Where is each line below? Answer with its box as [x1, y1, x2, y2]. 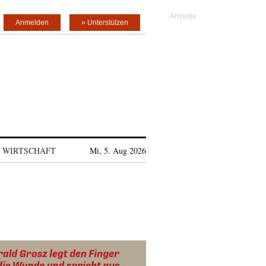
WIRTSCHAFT [2, 145, 56, 156]
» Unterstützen [81, 18, 128, 27]
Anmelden [15, 18, 49, 27]
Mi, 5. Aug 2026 [90, 145, 146, 156]
